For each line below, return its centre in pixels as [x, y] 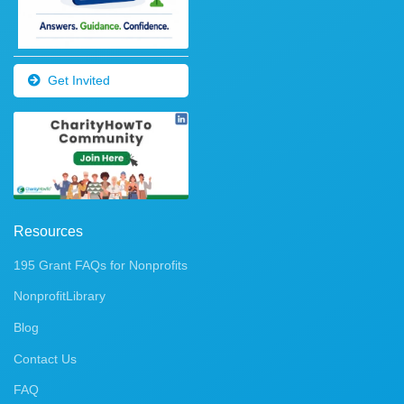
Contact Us [45, 358]
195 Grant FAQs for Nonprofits [101, 265]
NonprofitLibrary [60, 296]
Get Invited [79, 80]
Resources [48, 231]
